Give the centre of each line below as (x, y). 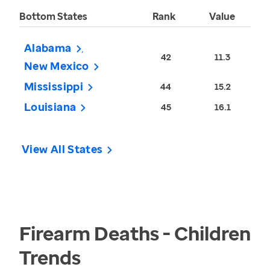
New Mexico (57, 66)
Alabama (48, 48)
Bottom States (53, 17)
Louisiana (50, 107)
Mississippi (54, 86)
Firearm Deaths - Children (135, 233)
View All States (62, 149)
